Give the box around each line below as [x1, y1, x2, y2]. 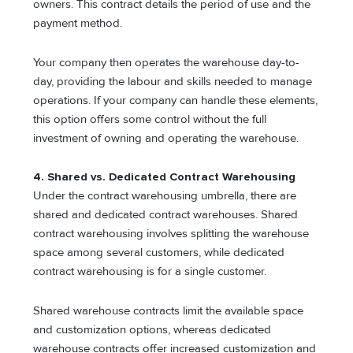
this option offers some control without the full [33, 112, 267, 126]
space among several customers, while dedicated [33, 246, 285, 260]
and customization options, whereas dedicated [33, 322, 272, 336]
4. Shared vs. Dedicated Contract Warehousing [33, 170, 296, 184]
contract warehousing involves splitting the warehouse [33, 227, 310, 241]
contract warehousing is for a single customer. [33, 265, 270, 279]
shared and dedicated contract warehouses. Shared [33, 208, 299, 222]
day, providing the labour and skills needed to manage [33, 74, 313, 88]
